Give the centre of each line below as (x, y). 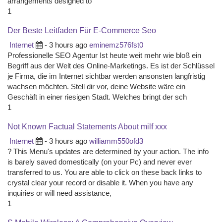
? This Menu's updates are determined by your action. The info (108, 151)
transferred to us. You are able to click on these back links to (105, 172)
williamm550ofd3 (116, 141)
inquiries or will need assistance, (59, 193)
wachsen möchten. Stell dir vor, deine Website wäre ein (96, 86)
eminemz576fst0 (116, 45)
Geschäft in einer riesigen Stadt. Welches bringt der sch (97, 97)
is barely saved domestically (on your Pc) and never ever (100, 162)
